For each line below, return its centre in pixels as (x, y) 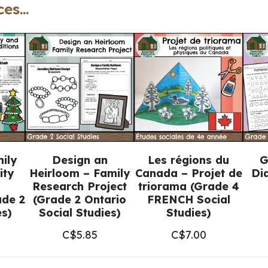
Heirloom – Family (80, 173)
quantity (70, 106)
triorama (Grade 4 (188, 186)
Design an (80, 160)
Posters (68, 13)
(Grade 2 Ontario (80, 200)
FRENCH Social (188, 200)
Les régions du (188, 160)
